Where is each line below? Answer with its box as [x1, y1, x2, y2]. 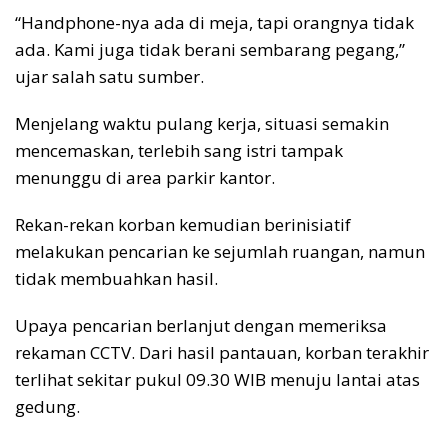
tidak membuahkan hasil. [15, 267, 218, 291]
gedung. [15, 395, 80, 419]
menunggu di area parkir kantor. [15, 166, 275, 190]
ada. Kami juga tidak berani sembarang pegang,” [15, 38, 405, 62]
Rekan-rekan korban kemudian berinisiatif [15, 213, 351, 237]
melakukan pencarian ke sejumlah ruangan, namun [15, 240, 425, 264]
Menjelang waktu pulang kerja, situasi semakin [15, 112, 389, 136]
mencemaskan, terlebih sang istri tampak [15, 139, 343, 163]
